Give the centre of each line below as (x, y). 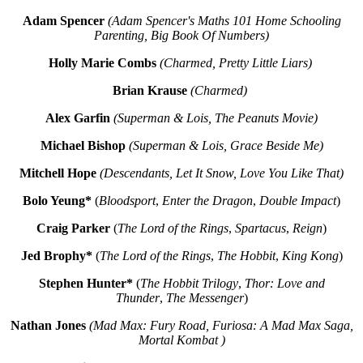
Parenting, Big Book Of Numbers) (181, 36)
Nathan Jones (49, 326)
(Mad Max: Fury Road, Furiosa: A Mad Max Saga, (221, 326)
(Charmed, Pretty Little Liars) (235, 63)
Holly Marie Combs (102, 63)
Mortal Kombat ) (181, 340)
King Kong (310, 256)
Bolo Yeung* (57, 201)
